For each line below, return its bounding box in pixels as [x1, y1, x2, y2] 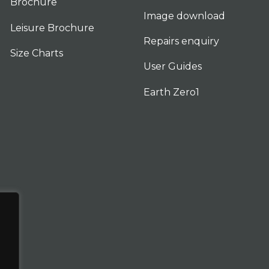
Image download [144, 10, 226, 22]
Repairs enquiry [144, 35, 220, 47]
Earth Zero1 [144, 86, 200, 98]
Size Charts [10, 47, 63, 59]
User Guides [144, 61, 202, 73]
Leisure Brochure [10, 22, 94, 34]
